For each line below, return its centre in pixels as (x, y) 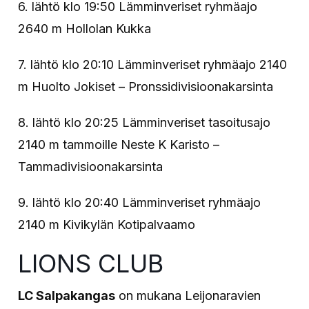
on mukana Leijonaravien (188, 295)
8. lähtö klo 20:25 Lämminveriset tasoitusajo (144, 122)
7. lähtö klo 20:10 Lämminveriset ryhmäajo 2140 (153, 64)
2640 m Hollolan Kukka (85, 28)
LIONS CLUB (91, 263)
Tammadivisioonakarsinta (91, 166)
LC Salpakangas (67, 295)
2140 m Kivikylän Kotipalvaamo (107, 224)
